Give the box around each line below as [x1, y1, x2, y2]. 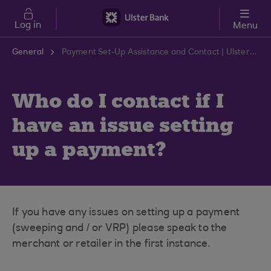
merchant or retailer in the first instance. [12, 239, 211, 250]
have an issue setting [12, 113, 233, 138]
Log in [15, 21, 41, 30]
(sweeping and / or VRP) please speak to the [12, 223, 227, 234]
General [12, 48, 44, 57]
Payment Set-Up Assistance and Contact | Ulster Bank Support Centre [249, 48, 257, 57]
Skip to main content [7, 1, 87, 10]
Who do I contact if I [12, 88, 224, 114]
